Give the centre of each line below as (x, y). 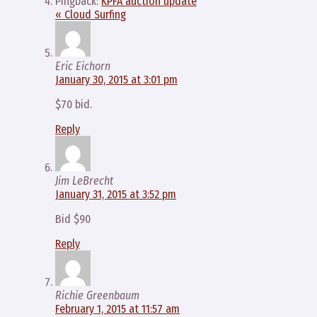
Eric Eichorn (83, 66)
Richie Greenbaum (97, 295)
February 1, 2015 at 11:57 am (117, 309)
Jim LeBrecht (84, 181)
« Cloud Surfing (91, 15)
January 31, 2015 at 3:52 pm (116, 194)
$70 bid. (74, 104)
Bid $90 (73, 219)
